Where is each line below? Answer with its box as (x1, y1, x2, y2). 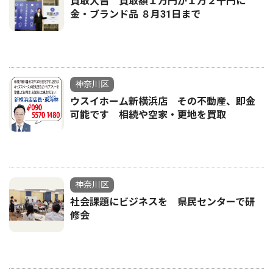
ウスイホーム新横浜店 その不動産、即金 (70, 95, 255, 107)
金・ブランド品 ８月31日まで (70, 8, 200, 20)
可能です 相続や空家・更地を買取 (70, 108, 226, 121)
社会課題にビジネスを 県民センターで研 (70, 196, 255, 208)
